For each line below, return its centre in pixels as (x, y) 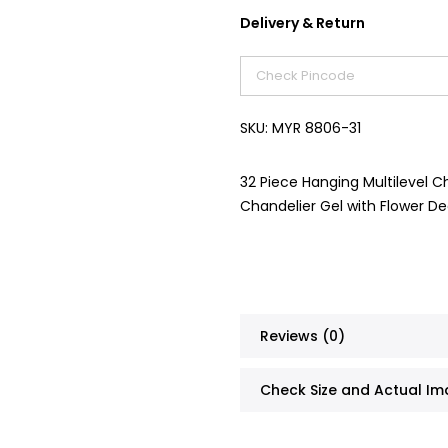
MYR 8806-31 (316, 128)
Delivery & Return (302, 23)
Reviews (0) (302, 336)
